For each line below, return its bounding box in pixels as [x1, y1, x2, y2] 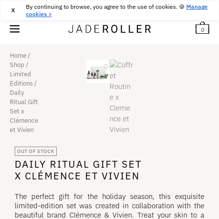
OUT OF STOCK [17, 148, 55, 154]
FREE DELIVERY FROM [53, 3, 119, 11]
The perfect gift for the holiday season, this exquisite [15, 192, 204, 201]
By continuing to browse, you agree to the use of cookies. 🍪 [26, 3, 186, 10]
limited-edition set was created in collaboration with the [15, 201, 204, 210]
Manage [186, 3, 208, 10]
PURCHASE [132, 3, 166, 11]
